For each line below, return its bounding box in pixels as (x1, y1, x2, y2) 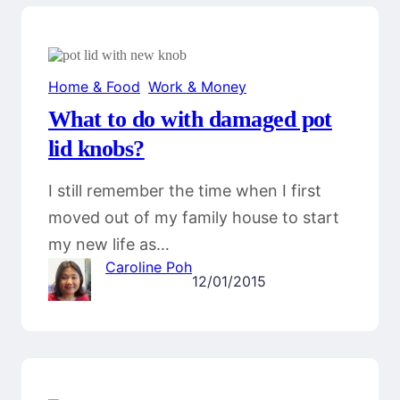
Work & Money (148, 78, 246, 96)
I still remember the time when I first (48, 181, 321, 201)
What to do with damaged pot (48, 106, 332, 133)
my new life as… (48, 235, 170, 254)
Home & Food (48, 78, 140, 96)
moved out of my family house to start (48, 208, 339, 228)
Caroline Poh (105, 258, 192, 277)
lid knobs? (48, 136, 145, 162)
